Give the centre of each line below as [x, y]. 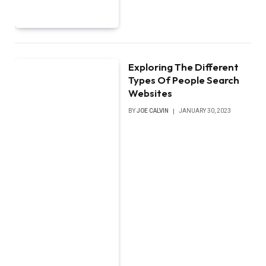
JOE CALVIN [153, 110]
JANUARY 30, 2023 [205, 110]
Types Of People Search [184, 80]
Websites [151, 93]
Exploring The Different [184, 66]
